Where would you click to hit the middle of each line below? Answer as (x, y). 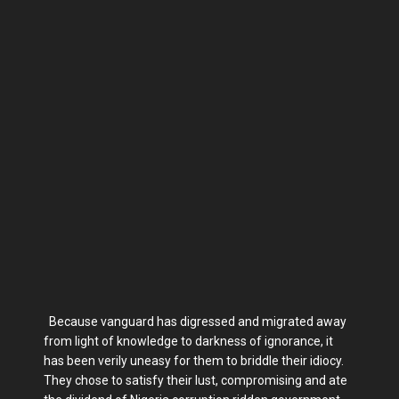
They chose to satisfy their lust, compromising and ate (195, 380)
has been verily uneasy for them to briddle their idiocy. (194, 361)
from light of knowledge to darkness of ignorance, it (188, 341)
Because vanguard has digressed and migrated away (195, 322)
